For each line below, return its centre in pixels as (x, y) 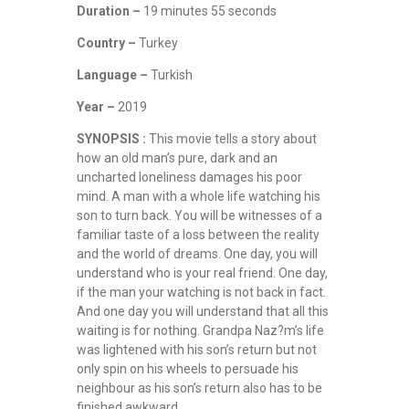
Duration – (109, 11)
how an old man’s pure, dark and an (177, 158)
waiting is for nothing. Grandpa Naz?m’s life (200, 331)
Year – (96, 107)
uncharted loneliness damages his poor (189, 178)
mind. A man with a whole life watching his (199, 197)
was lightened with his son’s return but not (197, 350)
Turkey (158, 43)
